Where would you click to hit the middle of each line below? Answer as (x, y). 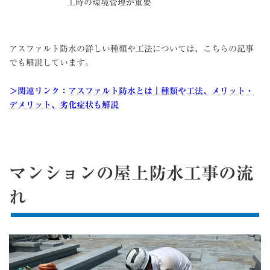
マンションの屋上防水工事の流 (131, 173)
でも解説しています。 (51, 62)
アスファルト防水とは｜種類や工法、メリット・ (161, 91)
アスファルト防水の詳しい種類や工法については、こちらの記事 (131, 49)
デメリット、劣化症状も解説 (64, 105)
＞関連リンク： (39, 91)
